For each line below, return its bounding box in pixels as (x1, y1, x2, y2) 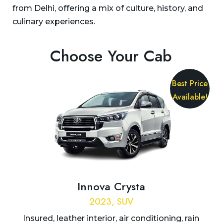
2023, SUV (89, 195, 133, 209)
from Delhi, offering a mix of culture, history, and (12, 3, 203, 13)
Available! (172, 91, 208, 103)
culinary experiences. (12, 17, 95, 27)
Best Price (172, 78, 208, 90)
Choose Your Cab (50, 45, 172, 68)
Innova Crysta (77, 178, 145, 195)
